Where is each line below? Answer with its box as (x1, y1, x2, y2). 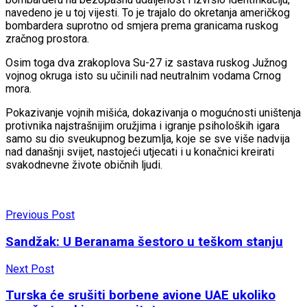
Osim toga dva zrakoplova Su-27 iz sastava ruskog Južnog (5, 56, 287, 70)
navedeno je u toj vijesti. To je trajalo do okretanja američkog (5, 6, 290, 20)
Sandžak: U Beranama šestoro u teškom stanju (5, 234, 283, 250)
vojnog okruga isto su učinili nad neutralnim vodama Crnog (5, 69, 281, 83)
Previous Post (5, 208, 75, 222)
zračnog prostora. (5, 32, 89, 46)
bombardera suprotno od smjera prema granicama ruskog (5, 19, 278, 33)
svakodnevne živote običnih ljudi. (5, 158, 162, 172)
